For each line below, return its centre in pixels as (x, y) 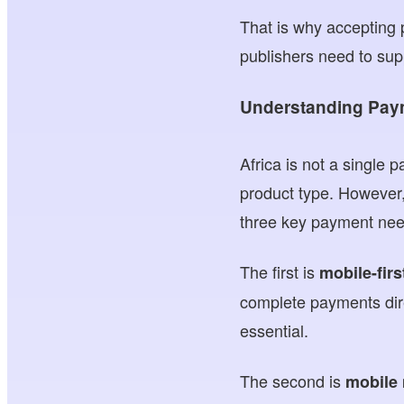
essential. (275, 331)
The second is (293, 381)
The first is (280, 272)
